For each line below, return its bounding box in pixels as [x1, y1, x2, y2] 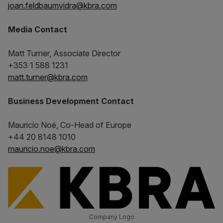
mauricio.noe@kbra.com [8, 144, 95, 154]
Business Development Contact [8, 96, 134, 106]
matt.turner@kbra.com [8, 72, 88, 82]
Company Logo [89, 213, 134, 221]
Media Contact [8, 24, 67, 34]
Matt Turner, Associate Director [8, 48, 120, 58]
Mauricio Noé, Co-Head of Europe [8, 120, 131, 130]
